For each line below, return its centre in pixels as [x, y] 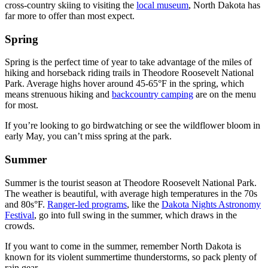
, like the [144, 204]
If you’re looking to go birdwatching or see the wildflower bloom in [133, 126]
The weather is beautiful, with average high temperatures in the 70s [131, 193]
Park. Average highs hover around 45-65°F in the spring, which [124, 84]
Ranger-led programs [87, 204]
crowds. [20, 226]
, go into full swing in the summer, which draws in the [135, 215]
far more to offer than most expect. [70, 16]
